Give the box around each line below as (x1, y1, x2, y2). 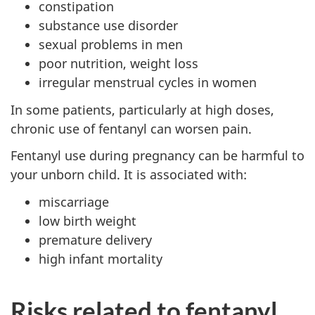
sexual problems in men (39, 36, 183, 53)
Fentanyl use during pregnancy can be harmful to (11, 147, 304, 165)
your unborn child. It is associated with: (11, 166, 247, 184)
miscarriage (39, 193, 109, 210)
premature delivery (39, 231, 152, 248)
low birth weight (39, 212, 136, 229)
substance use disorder (39, 17, 178, 34)
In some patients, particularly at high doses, (11, 101, 274, 118)
